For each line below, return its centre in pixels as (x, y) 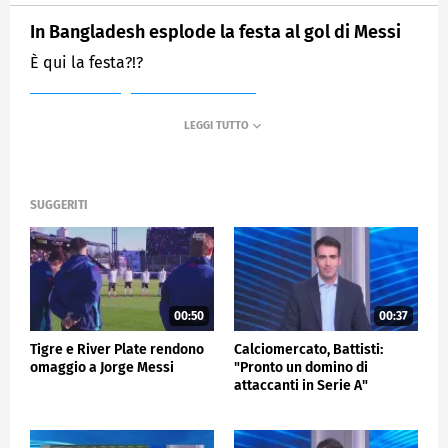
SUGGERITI (59, 205)
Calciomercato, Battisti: (308, 349)
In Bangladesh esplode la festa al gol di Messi (215, 31)
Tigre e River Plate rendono (117, 349)
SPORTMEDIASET (193, 110)
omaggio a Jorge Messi (102, 367)
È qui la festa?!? (86, 62)
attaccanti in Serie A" (301, 385)
